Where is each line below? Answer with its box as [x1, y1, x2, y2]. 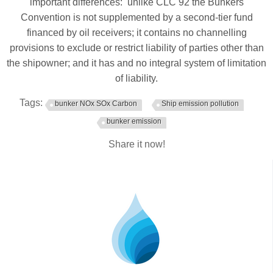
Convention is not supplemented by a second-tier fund [20, 12, 253, 23]
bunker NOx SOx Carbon [55, 99, 137, 108]
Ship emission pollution [161, 99, 239, 108]
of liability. [115, 73, 158, 83]
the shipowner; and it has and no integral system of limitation [7, 57, 266, 68]
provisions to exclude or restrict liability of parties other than [9, 42, 264, 53]
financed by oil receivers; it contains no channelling [26, 27, 247, 38]
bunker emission [107, 116, 161, 126]
